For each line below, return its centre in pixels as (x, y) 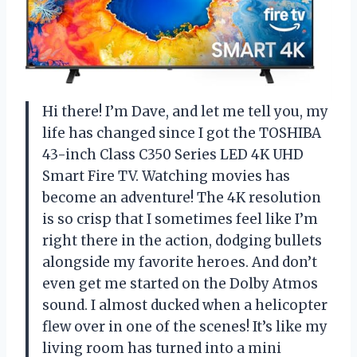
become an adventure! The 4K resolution (182, 197)
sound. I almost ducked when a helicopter (185, 305)
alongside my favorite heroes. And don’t (180, 262)
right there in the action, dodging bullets (182, 240)
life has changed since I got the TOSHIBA (182, 133)
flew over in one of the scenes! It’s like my (185, 326)
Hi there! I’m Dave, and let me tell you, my (185, 111)
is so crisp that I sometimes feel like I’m (180, 219)
